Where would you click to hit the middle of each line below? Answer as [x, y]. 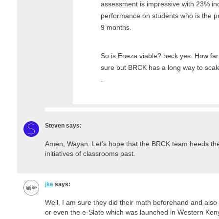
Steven [55, 125]
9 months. [116, 27]
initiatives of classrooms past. [90, 153]
